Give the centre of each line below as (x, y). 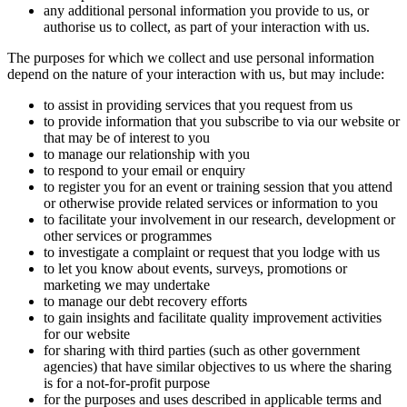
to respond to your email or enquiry (144, 171)
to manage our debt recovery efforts (145, 302)
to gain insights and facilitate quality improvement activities (213, 318)
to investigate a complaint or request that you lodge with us (212, 253)
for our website (87, 334)
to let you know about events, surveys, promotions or (195, 269)
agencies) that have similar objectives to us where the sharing (218, 367)
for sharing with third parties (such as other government (202, 351)
